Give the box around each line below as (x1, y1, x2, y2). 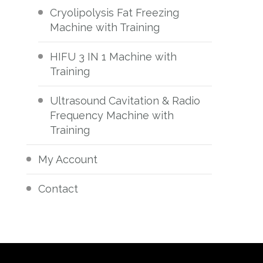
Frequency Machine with (50, 109, 174, 122)
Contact (38, 183, 79, 195)
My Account (38, 153, 98, 166)
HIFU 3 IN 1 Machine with (50, 50, 177, 63)
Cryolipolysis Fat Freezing (50, 6, 180, 19)
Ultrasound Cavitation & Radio (50, 95, 201, 107)
